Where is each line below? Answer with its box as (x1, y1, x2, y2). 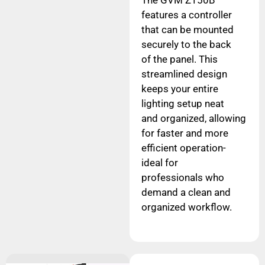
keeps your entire (141, 83, 218, 95)
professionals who (141, 172, 224, 183)
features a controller (141, 9, 232, 21)
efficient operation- (141, 142, 226, 154)
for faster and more (141, 127, 228, 139)
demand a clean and (141, 186, 231, 198)
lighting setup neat (141, 98, 224, 109)
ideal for (141, 157, 178, 169)
